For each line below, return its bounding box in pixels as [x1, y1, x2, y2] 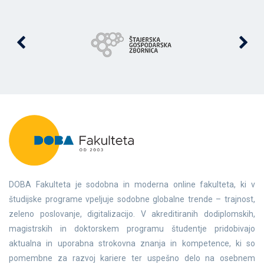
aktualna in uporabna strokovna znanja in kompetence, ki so [9, 239, 255, 249]
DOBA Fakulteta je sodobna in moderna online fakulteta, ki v [9, 180, 255, 190]
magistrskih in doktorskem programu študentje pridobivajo [9, 224, 255, 234]
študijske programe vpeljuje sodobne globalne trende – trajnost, [9, 194, 255, 204]
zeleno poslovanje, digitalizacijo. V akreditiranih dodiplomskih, [9, 209, 255, 219]
